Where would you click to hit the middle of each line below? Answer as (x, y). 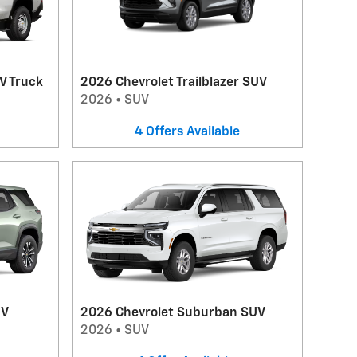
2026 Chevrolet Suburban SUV (173, 313)
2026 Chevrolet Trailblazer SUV (173, 82)
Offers (164, 132)
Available (213, 132)
